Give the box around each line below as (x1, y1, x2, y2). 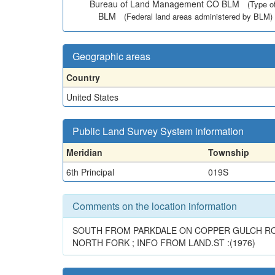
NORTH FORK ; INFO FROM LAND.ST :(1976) (72, 236, 255, 249)
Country (66, 71, 100, 83)
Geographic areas (72, 49, 150, 63)
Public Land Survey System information (72, 124, 244, 138)
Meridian (66, 146, 103, 158)
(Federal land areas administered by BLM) (124, 10, 273, 22)
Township (208, 146, 249, 158)
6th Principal (66, 166, 114, 178)
